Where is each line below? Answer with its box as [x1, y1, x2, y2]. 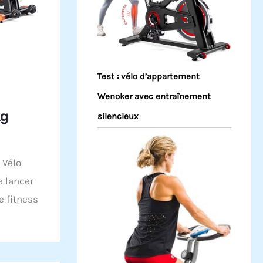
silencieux [97, 110, 139, 122]
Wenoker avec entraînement [97, 90, 211, 102]
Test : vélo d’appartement [97, 70, 200, 82]
